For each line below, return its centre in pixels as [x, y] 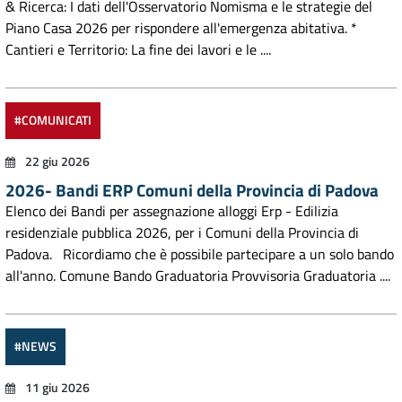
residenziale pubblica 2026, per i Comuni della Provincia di [182, 232]
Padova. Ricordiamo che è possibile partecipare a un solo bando [200, 254]
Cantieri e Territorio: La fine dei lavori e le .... [138, 49]
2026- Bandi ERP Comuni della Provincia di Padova [192, 190]
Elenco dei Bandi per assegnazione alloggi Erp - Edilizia [172, 211]
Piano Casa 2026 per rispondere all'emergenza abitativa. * [181, 28]
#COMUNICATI [53, 120]
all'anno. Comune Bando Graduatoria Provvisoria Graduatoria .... [198, 275]
